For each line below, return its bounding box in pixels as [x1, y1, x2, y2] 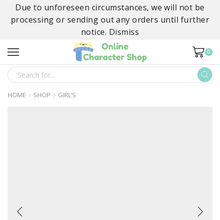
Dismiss [109, 27, 139, 37]
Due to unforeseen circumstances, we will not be [15, 2, 205, 13]
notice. [81, 27, 109, 37]
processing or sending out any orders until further [10, 14, 209, 25]
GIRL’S [58, 90, 76, 99]
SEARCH [111, 75, 138, 85]
